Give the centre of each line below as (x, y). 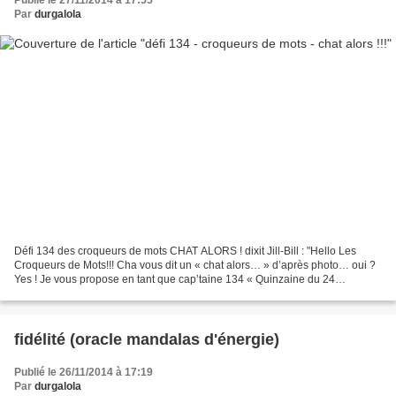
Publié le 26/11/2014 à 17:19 (84, 372)
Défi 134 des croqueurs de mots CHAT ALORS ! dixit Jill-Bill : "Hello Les (185, 251)
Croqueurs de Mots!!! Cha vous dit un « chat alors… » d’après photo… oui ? (195, 265)
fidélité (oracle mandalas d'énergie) (147, 339)
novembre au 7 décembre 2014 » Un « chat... (122, 293)
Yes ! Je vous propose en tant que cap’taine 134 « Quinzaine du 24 (175, 279)
